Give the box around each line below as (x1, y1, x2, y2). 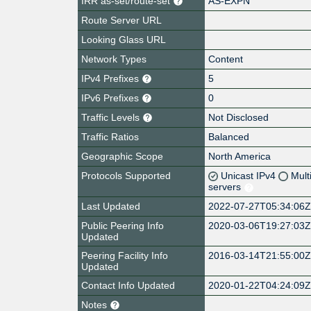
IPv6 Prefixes (81, 92, 142, 103)
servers (208, 180, 244, 192)
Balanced (208, 131, 250, 142)
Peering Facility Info (81, 249, 168, 261)
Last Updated (81, 200, 140, 212)
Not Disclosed (208, 111, 269, 123)
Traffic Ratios (81, 131, 139, 142)
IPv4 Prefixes (81, 72, 142, 84)
